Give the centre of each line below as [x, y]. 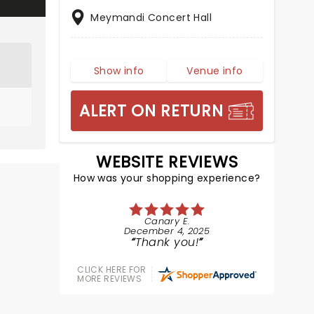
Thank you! [167, 242]
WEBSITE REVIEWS [167, 162]
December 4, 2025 [167, 231]
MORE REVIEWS [110, 279]
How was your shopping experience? [167, 178]
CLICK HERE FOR [112, 269]
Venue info [215, 71]
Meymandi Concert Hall [151, 18]
